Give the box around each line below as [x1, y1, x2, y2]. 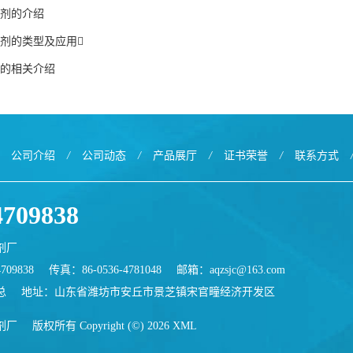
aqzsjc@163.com [210, 264, 285, 276]
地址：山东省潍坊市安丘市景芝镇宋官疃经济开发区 [21, 286, 275, 298]
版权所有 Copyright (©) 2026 [29, 320, 173, 332]
